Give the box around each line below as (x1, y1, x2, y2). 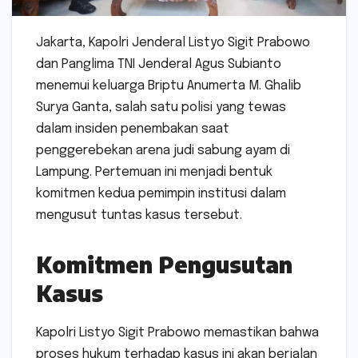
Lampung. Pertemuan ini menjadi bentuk (36, 165, 272, 180)
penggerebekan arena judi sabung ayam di (36, 144, 290, 158)
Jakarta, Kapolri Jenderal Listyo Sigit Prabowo (36, 36, 310, 50)
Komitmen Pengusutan (36, 250, 292, 279)
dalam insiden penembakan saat (36, 122, 229, 137)
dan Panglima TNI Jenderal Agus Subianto (36, 58, 281, 72)
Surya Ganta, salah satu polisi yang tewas (36, 101, 286, 115)
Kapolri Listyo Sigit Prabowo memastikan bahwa (36, 326, 319, 340)
